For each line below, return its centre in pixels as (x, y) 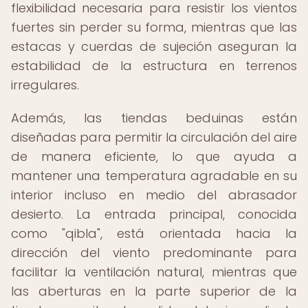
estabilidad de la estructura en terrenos (154, 66)
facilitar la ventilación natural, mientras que (154, 272)
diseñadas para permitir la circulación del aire (154, 137)
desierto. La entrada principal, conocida (154, 214)
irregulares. (45, 85)
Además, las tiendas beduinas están (154, 118)
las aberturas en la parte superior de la (154, 291)
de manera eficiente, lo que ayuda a (154, 156)
